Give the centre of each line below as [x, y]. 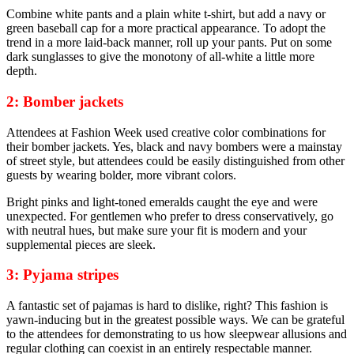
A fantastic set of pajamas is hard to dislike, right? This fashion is [167, 305]
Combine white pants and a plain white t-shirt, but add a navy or [166, 14]
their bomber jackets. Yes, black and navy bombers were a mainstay [174, 146]
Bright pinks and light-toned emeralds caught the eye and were [162, 201]
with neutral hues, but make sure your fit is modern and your [156, 230]
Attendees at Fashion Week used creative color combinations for [166, 132]
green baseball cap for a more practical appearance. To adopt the [166, 28]
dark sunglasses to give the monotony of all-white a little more [160, 57]
